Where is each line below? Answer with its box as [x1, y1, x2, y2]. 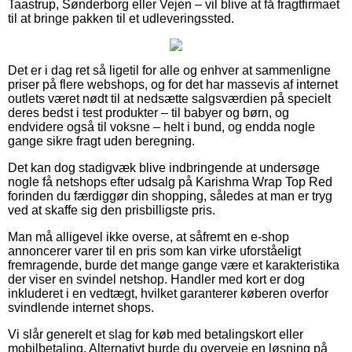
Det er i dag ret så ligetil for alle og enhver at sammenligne [8, 63, 331, 77]
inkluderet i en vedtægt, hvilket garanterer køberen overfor [8, 286, 328, 300]
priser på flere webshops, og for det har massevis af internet [8, 77, 338, 91]
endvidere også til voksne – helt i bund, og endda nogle [8, 119, 315, 134]
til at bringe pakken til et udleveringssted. [8, 11, 234, 25]
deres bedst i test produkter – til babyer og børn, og [8, 105, 289, 119]
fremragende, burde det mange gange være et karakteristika [8, 258, 339, 272]
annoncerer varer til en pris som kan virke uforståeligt [8, 244, 301, 258]
